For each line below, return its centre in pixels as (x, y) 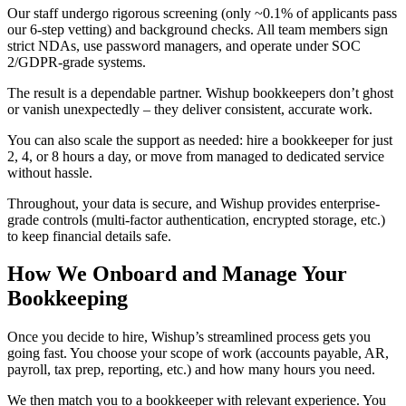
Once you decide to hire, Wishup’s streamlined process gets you (189, 337)
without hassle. (50, 172)
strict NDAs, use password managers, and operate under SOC (184, 45)
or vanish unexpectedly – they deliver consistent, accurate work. (190, 109)
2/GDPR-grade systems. (77, 62)
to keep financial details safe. (89, 236)
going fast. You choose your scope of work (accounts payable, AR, (198, 353)
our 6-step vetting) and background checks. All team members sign (198, 29)
